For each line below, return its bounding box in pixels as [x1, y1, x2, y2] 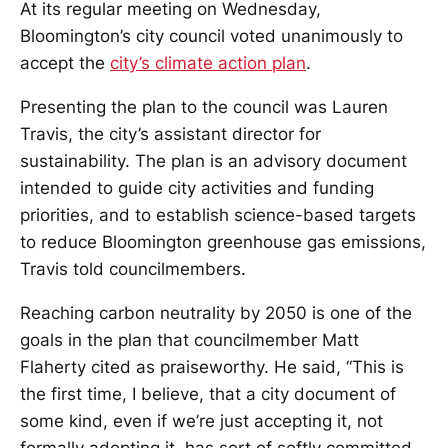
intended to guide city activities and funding [20, 178, 374, 198]
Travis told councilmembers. [20, 259, 246, 279]
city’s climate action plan [110, 53, 306, 73]
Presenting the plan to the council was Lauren [20, 97, 388, 117]
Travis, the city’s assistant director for [20, 124, 321, 144]
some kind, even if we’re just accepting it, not [20, 411, 383, 431]
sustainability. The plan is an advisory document [20, 151, 407, 171]
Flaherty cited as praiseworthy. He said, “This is [20, 357, 404, 377]
